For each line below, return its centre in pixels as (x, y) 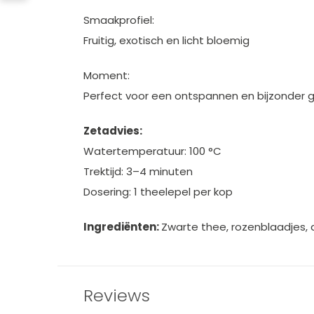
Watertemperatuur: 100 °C (152, 151)
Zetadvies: (113, 131)
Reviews (117, 295)
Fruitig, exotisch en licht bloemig (166, 40)
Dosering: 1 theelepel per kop (158, 192)
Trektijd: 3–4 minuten (138, 171)
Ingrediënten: (122, 227)
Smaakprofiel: (119, 20)
